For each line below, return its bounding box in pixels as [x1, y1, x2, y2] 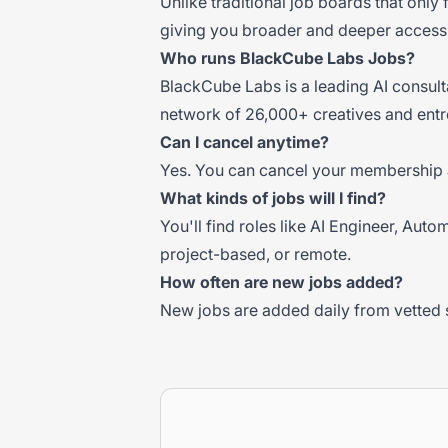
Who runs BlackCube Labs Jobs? [160, 48, 415, 68]
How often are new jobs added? [160, 272, 403, 292]
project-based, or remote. [160, 244, 351, 264]
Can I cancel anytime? [160, 132, 329, 152]
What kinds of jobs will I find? [160, 188, 386, 208]
